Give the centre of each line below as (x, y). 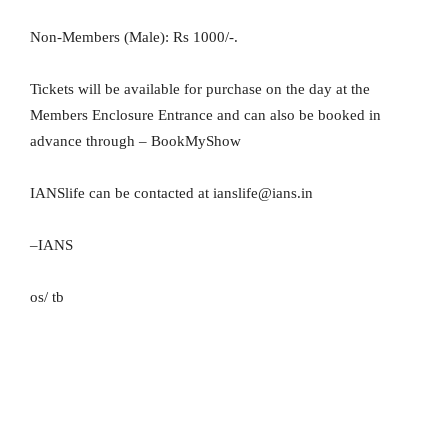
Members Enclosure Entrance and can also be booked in (205, 115)
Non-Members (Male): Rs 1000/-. (134, 37)
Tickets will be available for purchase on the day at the (200, 89)
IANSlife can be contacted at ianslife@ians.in (171, 193)
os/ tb (47, 297)
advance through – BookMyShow (135, 141)
